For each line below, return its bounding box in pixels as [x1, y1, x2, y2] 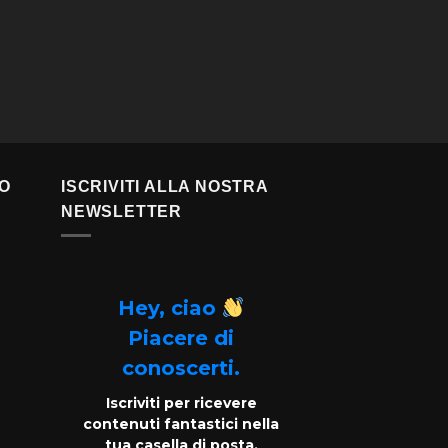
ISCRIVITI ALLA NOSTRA [61, 177, 268, 195]
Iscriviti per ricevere [105, 394, 257, 413]
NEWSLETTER [61, 202, 183, 220]
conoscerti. [122, 356, 240, 381]
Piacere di [128, 326, 234, 351]
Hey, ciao [117, 296, 222, 321]
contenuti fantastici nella [83, 415, 279, 434]
